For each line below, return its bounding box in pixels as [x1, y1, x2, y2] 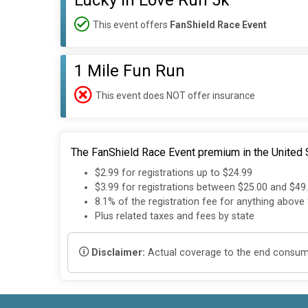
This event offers [93, 19, 170, 30]
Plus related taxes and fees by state [95, 210, 254, 223]
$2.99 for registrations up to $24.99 [95, 167, 252, 179]
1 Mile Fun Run [74, 61, 185, 80]
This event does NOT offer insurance [96, 89, 255, 101]
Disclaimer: [91, 246, 145, 258]
